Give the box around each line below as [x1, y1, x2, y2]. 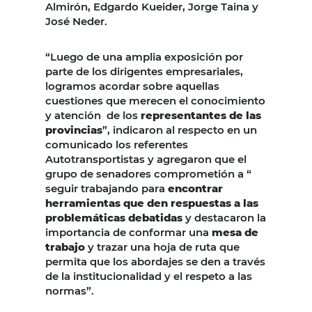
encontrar [168, 181, 223, 195]
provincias [45, 123, 102, 136]
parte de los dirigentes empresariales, [45, 64, 243, 78]
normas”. [45, 283, 94, 297]
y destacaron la [182, 210, 266, 224]
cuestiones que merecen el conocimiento [45, 93, 265, 107]
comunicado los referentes [45, 137, 188, 151]
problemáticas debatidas [45, 210, 182, 224]
